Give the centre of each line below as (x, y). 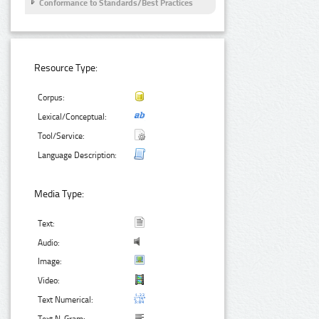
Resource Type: (66, 68)
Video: (49, 281)
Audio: (49, 243)
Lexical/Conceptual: (73, 116)
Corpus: (52, 97)
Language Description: (78, 155)
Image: (50, 262)
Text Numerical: (66, 300)
